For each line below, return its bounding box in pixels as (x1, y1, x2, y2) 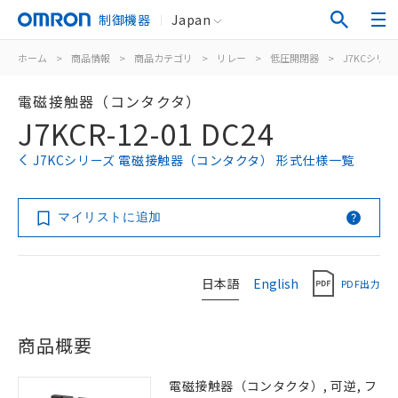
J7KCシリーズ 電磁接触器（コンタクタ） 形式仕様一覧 (33, 151, 354, 169)
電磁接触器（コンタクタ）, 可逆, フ (169, 377, 378, 394)
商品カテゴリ (134, 51, 193, 65)
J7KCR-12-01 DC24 (18, 113, 275, 154)
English (253, 274, 298, 292)
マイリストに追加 (58, 210, 162, 224)
